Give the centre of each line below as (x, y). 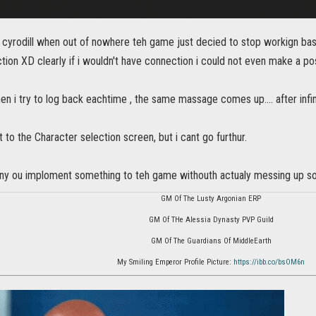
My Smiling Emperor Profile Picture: (175, 262)
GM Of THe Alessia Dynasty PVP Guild (211, 220)
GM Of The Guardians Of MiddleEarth (211, 241)
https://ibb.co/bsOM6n (269, 262)
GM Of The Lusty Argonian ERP (211, 199)
